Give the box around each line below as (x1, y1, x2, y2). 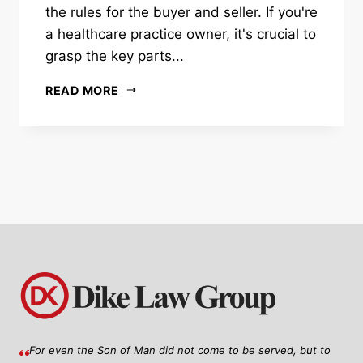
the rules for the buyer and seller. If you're (45, 3, 318, 20)
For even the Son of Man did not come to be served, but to (28, 344, 331, 357)
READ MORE (45, 83, 119, 97)
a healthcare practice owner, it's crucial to (45, 25, 316, 42)
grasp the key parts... (45, 47, 184, 64)
